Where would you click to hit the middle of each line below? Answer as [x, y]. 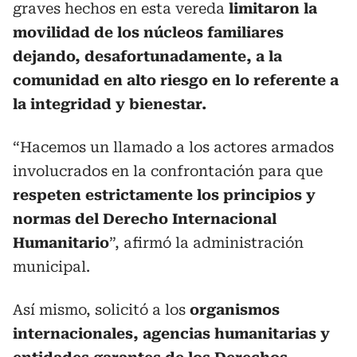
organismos [233, 310]
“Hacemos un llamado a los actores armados [173, 147]
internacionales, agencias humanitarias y [171, 333]
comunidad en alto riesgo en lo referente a [176, 80]
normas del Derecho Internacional [145, 219]
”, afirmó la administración [206, 243]
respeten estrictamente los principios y [164, 195]
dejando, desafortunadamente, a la [147, 56]
